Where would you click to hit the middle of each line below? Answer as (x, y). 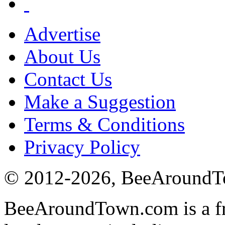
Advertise (62, 34)
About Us (62, 56)
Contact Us (68, 79)
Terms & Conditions (104, 124)
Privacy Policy (82, 147)
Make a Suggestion (100, 101)
